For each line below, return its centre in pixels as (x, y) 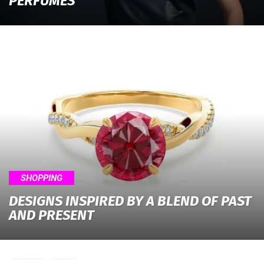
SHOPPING (42, 178)
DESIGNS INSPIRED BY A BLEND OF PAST (130, 201)
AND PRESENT (52, 215)
